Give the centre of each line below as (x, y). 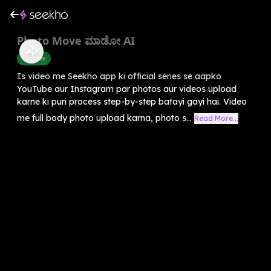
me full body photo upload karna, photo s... (104, 118)
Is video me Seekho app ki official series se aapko (119, 76)
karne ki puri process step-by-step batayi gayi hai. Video (132, 101)
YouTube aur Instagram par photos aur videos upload (127, 89)
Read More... (216, 118)
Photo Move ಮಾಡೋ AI (76, 40)
